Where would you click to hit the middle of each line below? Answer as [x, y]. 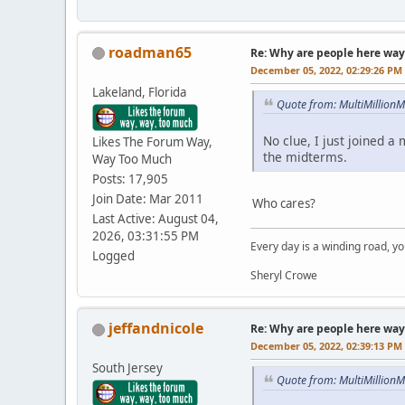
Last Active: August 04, [155, 218]
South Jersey [127, 368]
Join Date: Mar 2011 [148, 198]
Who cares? [284, 204]
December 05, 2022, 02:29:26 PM [326, 70]
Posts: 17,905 [130, 179]
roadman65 [150, 52]
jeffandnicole [156, 329]
